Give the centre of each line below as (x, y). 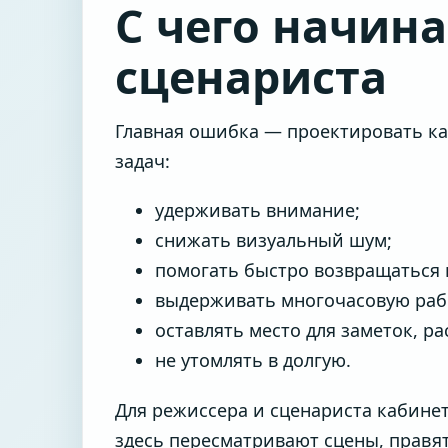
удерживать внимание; (257, 210)
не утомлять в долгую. (253, 360)
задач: (142, 161)
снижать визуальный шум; (273, 240)
